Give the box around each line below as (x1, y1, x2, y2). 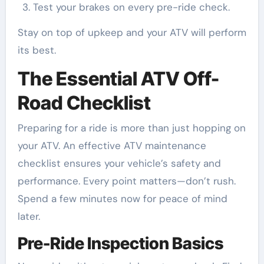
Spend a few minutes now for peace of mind (17, 192, 227, 205)
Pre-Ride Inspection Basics (17, 233, 223, 253)
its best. (17, 44, 56, 57)
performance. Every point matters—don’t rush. (17, 174, 236, 187)
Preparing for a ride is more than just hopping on (17, 121, 246, 134)
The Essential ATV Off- (17, 67, 219, 91)
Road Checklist (17, 91, 151, 115)
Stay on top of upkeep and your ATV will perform (17, 26, 246, 39)
